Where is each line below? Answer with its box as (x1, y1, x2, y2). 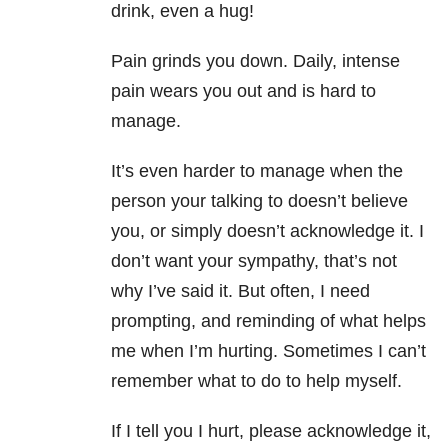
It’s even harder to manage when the (111, 161, 403, 182)
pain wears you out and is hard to (111, 81, 376, 102)
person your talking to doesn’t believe (111, 191, 408, 212)
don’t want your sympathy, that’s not (111, 251, 397, 272)
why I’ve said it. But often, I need (111, 281, 370, 302)
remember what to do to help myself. (111, 371, 402, 392)
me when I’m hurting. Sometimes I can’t (111, 341, 426, 362)
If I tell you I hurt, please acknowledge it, (111, 421, 431, 442)
